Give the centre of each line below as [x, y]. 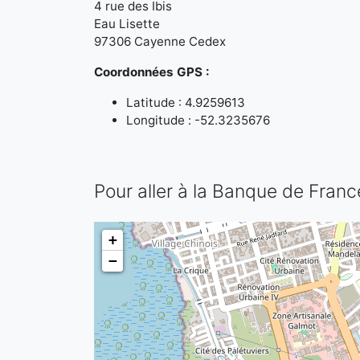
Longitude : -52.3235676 [198, 120]
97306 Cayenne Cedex [160, 41]
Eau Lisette [127, 24]
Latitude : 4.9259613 [186, 102]
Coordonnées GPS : [152, 72]
